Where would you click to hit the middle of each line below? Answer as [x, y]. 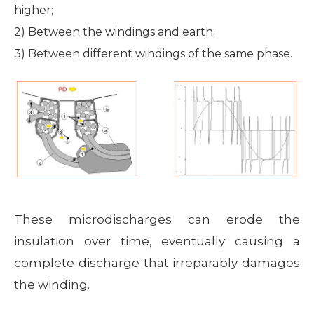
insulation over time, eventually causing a [157, 241]
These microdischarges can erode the [157, 219]
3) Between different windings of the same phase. [153, 53]
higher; [34, 10]
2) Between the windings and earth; [115, 32]
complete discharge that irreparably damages [157, 262]
